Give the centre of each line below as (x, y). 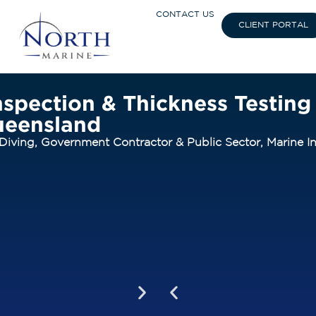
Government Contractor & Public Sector (151, 143)
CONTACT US (185, 14)
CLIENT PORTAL (273, 25)
